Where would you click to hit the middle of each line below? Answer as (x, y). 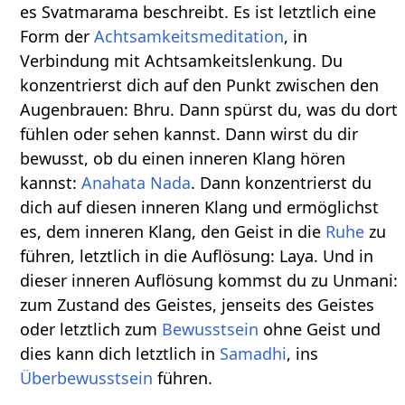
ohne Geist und (320, 330)
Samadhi (254, 354)
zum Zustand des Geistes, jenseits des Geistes (198, 305)
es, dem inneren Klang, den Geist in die (173, 232)
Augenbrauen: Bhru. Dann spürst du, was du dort (209, 110)
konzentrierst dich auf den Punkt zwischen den (200, 85)
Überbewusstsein (87, 378)
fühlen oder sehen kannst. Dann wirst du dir (189, 134)
